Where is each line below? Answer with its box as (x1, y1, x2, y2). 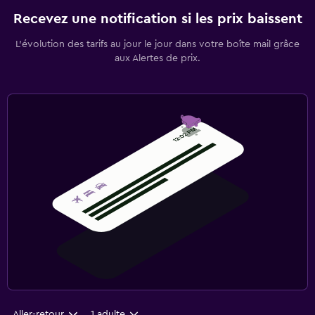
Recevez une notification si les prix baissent (13, 11, 302, 26)
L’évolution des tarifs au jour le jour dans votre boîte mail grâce (15, 39, 300, 49)
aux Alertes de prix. (115, 53, 200, 63)
